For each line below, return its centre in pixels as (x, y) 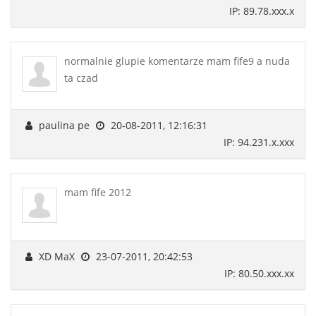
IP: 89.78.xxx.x (262, 11)
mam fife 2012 (98, 192)
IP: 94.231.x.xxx (259, 142)
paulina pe (64, 125)
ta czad (81, 78)
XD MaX (57, 256)
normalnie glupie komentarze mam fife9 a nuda (177, 61)
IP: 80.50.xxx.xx (259, 273)
